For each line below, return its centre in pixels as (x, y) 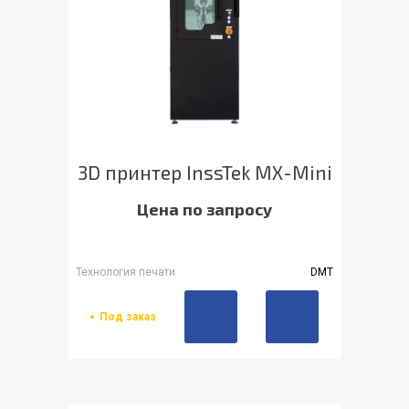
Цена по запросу (204, 210)
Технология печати (126, 273)
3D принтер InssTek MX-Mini (204, 173)
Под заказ (127, 317)
